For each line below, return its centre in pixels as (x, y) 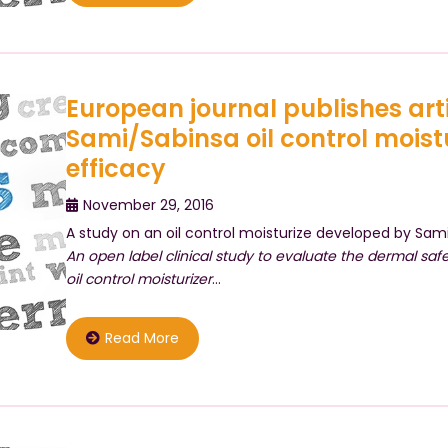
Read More (141, 338)
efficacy (115, 168)
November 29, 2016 (148, 205)
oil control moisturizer (138, 279)
